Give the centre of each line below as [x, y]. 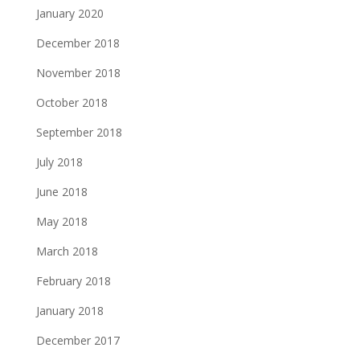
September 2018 [79, 132]
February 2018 [73, 280]
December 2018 [78, 43]
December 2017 [78, 340]
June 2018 [61, 191]
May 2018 [61, 221]
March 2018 [67, 251]
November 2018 [78, 72]
